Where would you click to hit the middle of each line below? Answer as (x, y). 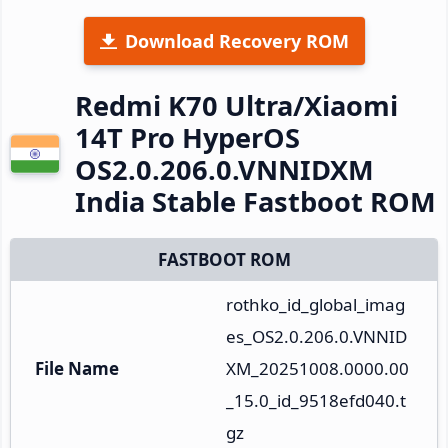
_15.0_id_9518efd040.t (316, 400)
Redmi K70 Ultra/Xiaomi (236, 105)
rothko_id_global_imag (315, 304)
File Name (77, 368)
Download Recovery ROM (236, 40)
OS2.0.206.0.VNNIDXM (224, 169)
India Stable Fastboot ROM (255, 201)
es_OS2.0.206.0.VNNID (316, 336)
